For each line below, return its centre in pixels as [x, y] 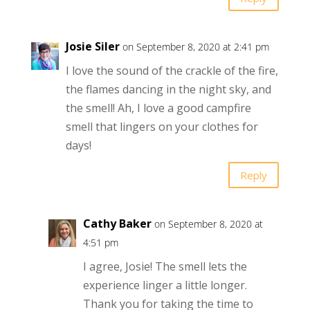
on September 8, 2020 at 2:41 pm [195, 47]
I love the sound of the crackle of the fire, [172, 71]
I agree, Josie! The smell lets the [165, 267]
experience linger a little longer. [165, 285]
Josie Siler [92, 47]
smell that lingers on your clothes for [162, 127]
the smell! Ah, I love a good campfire [158, 108]
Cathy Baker [117, 224]
